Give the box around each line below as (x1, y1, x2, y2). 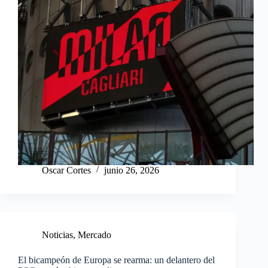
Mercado (78, 230, 111, 240)
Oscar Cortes (42, 165, 91, 176)
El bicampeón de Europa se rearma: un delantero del (18, 255, 215, 266)
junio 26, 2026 (104, 165, 159, 176)
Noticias (42, 230, 73, 240)
